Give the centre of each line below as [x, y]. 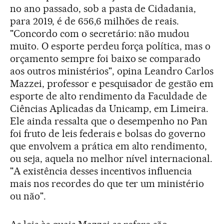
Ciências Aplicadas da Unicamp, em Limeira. [109, 109]
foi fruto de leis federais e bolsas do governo [108, 134]
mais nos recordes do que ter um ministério [107, 184]
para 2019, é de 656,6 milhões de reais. [95, 21]
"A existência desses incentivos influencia [101, 171]
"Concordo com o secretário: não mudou [100, 34]
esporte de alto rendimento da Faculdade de [109, 96]
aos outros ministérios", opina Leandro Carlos [112, 71]
